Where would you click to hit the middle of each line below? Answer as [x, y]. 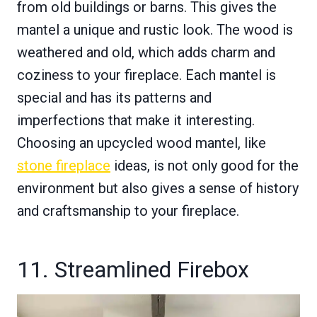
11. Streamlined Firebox [133, 270]
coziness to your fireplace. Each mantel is [146, 75]
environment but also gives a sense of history [158, 189]
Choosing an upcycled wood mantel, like [142, 143]
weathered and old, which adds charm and [146, 53]
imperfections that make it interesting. [136, 121]
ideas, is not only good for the [204, 166]
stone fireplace [64, 166]
